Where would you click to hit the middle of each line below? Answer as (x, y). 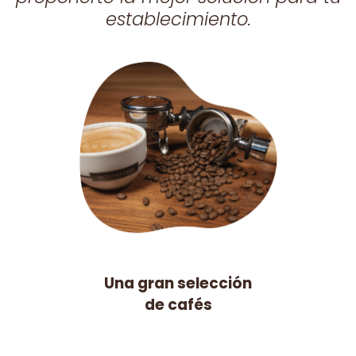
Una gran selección (178, 283)
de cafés (178, 305)
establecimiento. (178, 19)
